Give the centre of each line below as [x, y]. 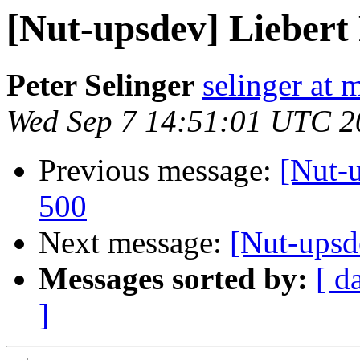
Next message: [134, 243]
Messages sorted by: [173, 279]
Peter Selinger [100, 85]
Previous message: [159, 170]
